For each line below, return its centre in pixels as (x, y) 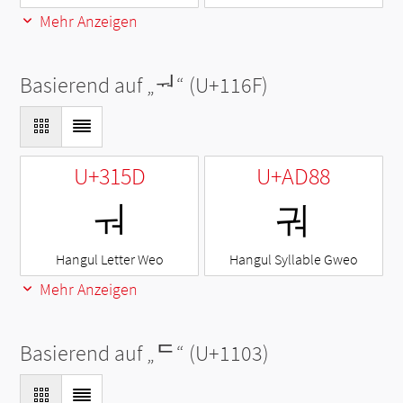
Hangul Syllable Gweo (293, 260)
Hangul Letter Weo (109, 260)
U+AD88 (294, 176)
